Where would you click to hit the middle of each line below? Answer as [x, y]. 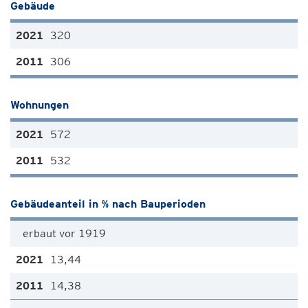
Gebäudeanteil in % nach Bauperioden [108, 204]
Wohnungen [40, 105]
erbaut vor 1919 [64, 233]
